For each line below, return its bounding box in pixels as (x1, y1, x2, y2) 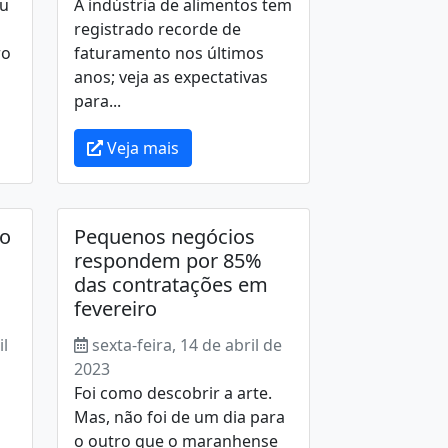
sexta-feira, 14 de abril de (91, 334, 282, 356)
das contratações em (73, 271, 268, 298)
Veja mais (102, 137, 179, 159)
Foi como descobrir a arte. (73, 382, 272, 404)
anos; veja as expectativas (73, 66, 268, 88)
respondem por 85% (73, 247, 262, 274)
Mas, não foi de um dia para (73, 406, 285, 428)
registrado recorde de (73, 18, 241, 40)
